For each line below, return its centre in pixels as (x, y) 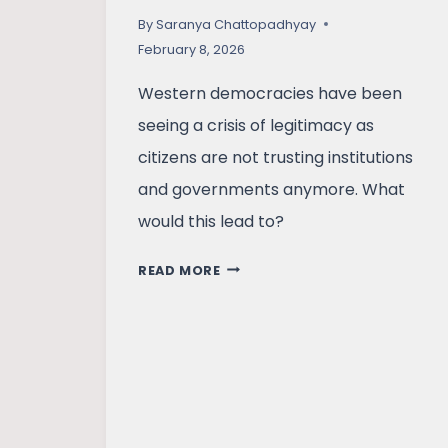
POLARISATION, (276, 390)
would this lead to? (211, 221)
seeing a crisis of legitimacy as (256, 125)
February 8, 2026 (191, 49)
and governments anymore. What (271, 189)
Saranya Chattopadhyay (236, 24)
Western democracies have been (270, 93)
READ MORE (179, 270)
